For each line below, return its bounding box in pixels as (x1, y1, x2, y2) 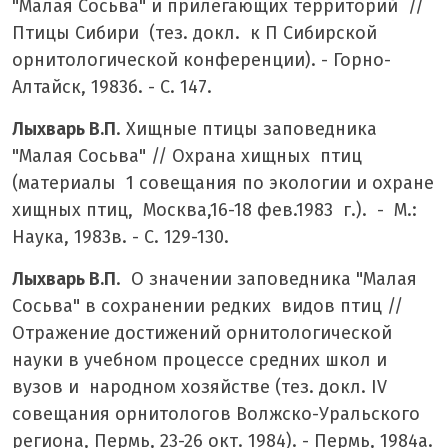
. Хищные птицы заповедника (116, 117, 377, 140)
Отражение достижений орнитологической (12, 321, 392, 344)
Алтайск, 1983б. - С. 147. (12, 75, 212, 98)
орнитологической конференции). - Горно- (12, 48, 391, 71)
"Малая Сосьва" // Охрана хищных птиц (12, 144, 362, 167)
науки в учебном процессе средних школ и (12, 348, 387, 371)
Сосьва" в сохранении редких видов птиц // (12, 294, 403, 317)
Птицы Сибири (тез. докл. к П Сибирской (12, 21, 377, 44)
